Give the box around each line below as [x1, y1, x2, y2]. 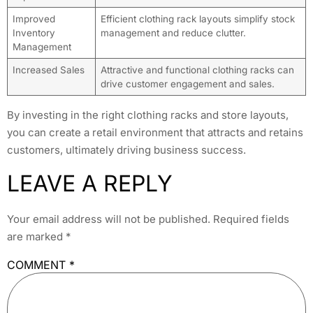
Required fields [213, 212, 289, 226]
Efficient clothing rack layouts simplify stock [100, 13, 295, 25]
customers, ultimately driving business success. [7, 143, 246, 157]
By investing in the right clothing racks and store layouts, [7, 108, 289, 122]
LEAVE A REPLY [7, 169, 173, 197]
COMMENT [7, 257, 69, 272]
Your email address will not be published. [7, 212, 210, 226]
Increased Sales [12, 64, 85, 76]
